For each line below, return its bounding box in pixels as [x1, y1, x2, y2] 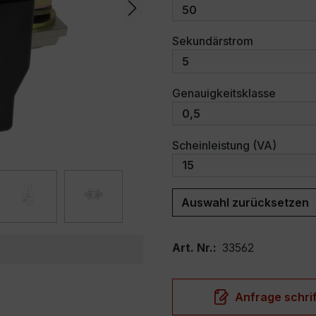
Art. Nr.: [172, 241, 222, 255]
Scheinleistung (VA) [172, 138, 276, 152]
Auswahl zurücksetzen [181, 195, 309, 210]
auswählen [253, 33, 312, 48]
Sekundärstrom [172, 34, 253, 49]
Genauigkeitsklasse [172, 85, 276, 100]
